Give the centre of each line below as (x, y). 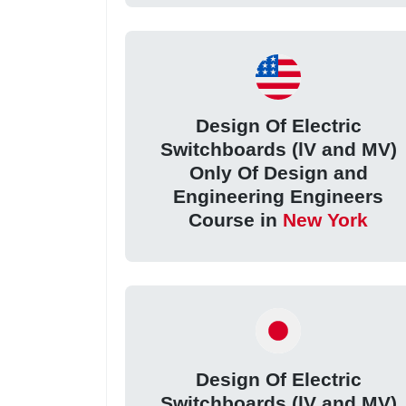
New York (326, 219)
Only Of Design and (278, 172)
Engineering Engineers (279, 196)
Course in (236, 219)
